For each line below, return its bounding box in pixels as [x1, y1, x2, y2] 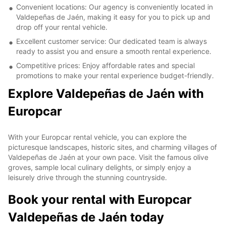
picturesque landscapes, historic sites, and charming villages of [8, 142, 217, 151]
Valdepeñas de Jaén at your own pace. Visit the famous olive [8, 152, 208, 161]
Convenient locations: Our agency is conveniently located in [16, 2, 213, 11]
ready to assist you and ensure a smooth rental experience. [16, 46, 211, 55]
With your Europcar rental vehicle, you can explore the [8, 132, 187, 141]
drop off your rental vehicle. [16, 22, 107, 31]
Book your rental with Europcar [8, 192, 192, 207]
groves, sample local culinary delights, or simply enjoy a [8, 162, 191, 172]
